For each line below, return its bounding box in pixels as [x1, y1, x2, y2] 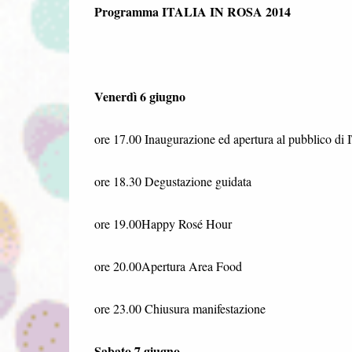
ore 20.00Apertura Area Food [93, 257, 242, 274]
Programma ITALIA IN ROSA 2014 [93, 2, 291, 20]
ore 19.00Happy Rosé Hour [93, 214, 232, 232]
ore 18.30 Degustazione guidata [93, 172, 251, 189]
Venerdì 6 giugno [93, 86, 185, 105]
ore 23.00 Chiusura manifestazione [93, 299, 266, 317]
